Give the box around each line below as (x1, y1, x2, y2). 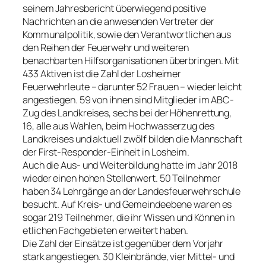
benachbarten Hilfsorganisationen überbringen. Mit (23, 54, 239, 68)
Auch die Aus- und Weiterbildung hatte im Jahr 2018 (23, 159, 237, 172)
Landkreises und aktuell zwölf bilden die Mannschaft (23, 132, 242, 146)
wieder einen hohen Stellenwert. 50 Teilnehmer (23, 172, 221, 185)
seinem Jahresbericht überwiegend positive (23, 2, 206, 15)
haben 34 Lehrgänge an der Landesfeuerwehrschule (23, 185, 241, 198)
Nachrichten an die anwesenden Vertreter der (23, 15, 214, 28)
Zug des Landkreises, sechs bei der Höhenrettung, (23, 106, 232, 120)
